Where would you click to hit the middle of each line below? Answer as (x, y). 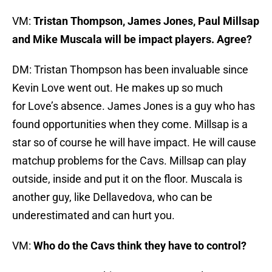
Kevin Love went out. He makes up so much (117, 88)
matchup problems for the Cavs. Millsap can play (129, 161)
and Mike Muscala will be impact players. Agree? (132, 39)
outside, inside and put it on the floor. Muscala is (127, 179)
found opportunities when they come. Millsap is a (130, 124)
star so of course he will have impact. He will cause (134, 143)
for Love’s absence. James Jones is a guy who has (134, 106)
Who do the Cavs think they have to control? (140, 246)
